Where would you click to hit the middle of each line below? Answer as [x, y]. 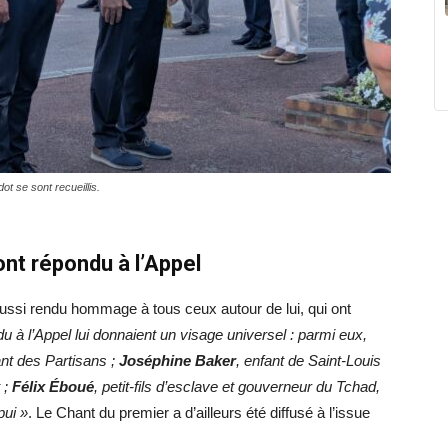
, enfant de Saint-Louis [308, 361]
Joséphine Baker [177, 361]
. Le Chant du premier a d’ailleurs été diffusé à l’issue [199, 413]
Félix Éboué [53, 387]
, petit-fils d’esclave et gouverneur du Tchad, [237, 387]
